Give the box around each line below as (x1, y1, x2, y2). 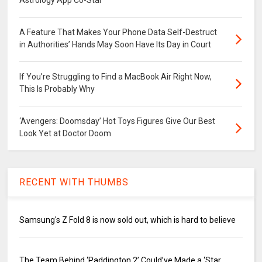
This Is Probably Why (19, 84, 95, 94)
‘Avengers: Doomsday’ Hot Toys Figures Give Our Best (19, 116, 216, 126)
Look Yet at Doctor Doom (19, 128, 112, 138)
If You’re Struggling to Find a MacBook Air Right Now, (19, 71, 212, 81)
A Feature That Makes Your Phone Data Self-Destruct (19, 27, 218, 37)
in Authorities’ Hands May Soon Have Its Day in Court (19, 39, 212, 49)
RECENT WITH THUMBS (19, 176, 129, 188)
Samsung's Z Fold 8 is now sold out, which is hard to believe (19, 215, 236, 225)
